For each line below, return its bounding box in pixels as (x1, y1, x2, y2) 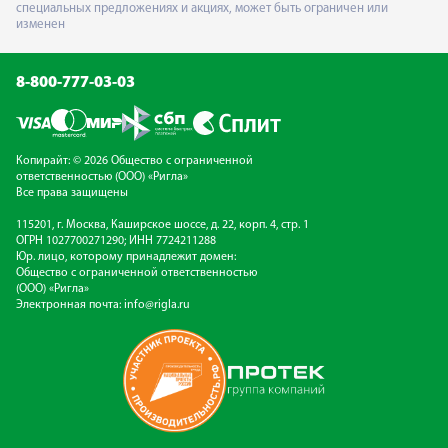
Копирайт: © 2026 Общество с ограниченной (16, 155, 253, 168)
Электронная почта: (16, 299, 124, 312)
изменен (16, 18, 65, 32)
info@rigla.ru (124, 299, 190, 312)
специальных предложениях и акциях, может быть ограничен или (16, 2, 388, 16)
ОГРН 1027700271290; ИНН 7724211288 (16, 235, 216, 248)
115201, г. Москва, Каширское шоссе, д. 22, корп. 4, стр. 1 (16, 219, 309, 232)
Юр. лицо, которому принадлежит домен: (16, 251, 236, 264)
